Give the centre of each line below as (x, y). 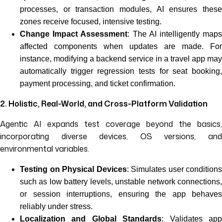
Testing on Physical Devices (73, 169)
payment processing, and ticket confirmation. (98, 83)
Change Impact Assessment (74, 34)
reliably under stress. (56, 206)
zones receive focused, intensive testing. (91, 22)
